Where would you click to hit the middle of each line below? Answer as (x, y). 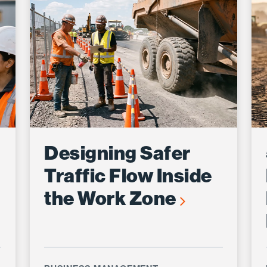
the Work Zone (112, 198)
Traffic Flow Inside (128, 176)
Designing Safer (117, 153)
